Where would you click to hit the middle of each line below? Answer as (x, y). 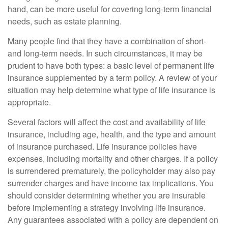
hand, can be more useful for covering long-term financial (110, 9)
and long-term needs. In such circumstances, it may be (105, 53)
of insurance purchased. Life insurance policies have (102, 147)
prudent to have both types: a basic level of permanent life (111, 66)
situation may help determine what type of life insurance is (111, 90)
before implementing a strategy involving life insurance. (107, 208)
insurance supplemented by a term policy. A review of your (112, 78)
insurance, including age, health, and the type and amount (112, 134)
